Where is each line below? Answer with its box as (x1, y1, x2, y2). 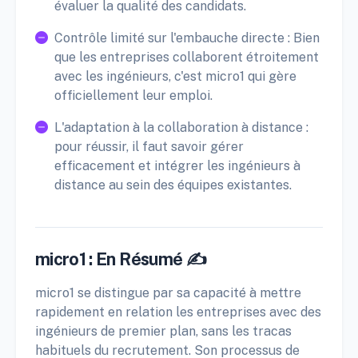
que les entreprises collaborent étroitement (54, 49, 319, 65)
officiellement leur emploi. (54, 87, 213, 103)
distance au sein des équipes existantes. (54, 177, 292, 193)
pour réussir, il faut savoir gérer (54, 138, 244, 154)
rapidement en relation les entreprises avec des (35, 304, 321, 320)
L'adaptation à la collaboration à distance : (54, 119, 308, 135)
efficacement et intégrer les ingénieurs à (54, 157, 300, 173)
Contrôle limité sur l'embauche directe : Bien (54, 30, 320, 46)
